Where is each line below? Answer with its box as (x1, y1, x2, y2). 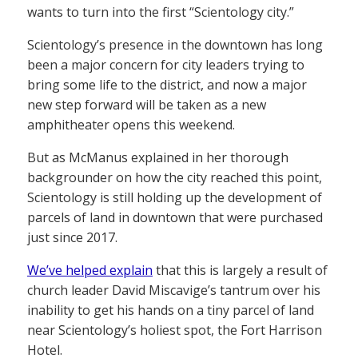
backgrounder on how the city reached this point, (27, 168, 322, 186)
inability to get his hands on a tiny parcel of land (27, 300, 314, 319)
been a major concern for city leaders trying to (27, 55, 304, 74)
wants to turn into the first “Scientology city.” (27, 2, 294, 21)
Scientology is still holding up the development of (27, 188, 322, 206)
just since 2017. (27, 228, 117, 246)
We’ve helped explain (27, 261, 153, 279)
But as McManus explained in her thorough (27, 148, 288, 166)
